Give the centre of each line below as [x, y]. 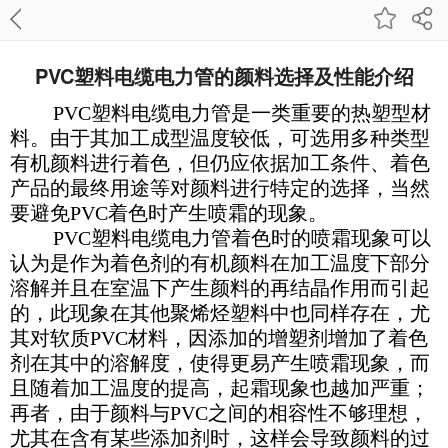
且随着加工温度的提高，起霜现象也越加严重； [220, 388]
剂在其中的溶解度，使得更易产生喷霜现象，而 [220, 363]
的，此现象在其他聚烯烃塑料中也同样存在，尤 [220, 313]
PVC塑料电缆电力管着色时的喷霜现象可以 [242, 238]
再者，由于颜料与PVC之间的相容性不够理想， [219, 413]
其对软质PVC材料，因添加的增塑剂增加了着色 [219, 338]
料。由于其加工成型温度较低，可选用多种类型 [220, 138]
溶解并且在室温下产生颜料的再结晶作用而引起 [220, 288]
